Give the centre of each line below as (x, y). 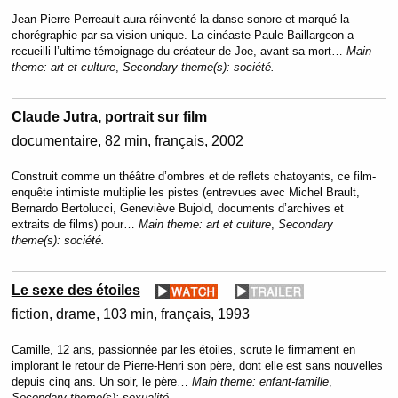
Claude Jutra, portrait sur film (109, 117)
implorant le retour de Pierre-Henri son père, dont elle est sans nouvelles (197, 366)
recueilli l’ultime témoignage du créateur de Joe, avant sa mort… (179, 51)
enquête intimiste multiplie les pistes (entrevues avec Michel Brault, (185, 192)
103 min (128, 314)
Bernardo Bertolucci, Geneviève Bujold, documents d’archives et (177, 208)
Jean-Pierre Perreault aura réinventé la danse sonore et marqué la (180, 19)
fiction (30, 314)
